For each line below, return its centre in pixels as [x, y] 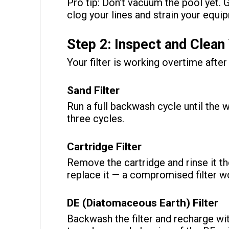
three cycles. [95, 119]
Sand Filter [93, 91]
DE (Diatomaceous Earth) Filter [142, 203]
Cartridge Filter [104, 147]
